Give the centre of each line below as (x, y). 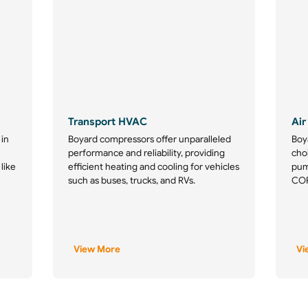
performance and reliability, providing (147, 153)
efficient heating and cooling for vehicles (154, 167)
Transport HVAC (108, 121)
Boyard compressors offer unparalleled (150, 140)
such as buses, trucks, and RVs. (132, 181)
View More (97, 250)
